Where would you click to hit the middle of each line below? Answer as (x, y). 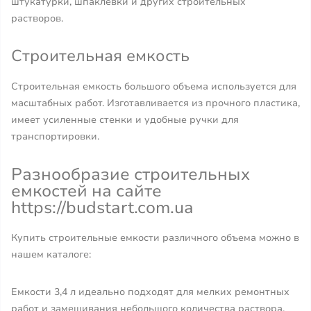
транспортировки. (55, 136)
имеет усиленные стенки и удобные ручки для (125, 120)
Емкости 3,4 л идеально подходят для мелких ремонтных (150, 292)
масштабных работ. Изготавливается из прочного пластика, (155, 103)
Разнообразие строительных (131, 174)
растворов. (37, 18)
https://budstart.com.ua (102, 208)
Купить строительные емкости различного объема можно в (155, 238)
